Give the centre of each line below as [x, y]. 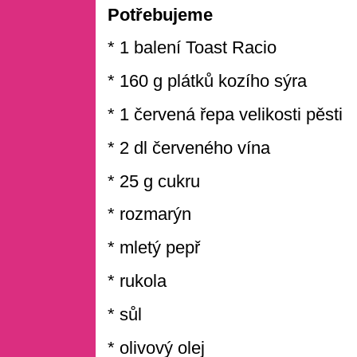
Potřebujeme [160, 14]
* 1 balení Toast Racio [192, 48]
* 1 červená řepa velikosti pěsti [225, 115]
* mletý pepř [154, 248]
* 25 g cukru [154, 181]
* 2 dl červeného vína [189, 147]
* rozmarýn [149, 214]
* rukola [137, 281]
